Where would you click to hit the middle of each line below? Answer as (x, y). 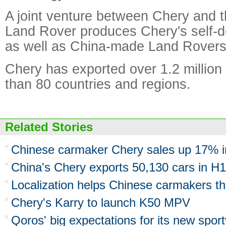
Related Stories (49, 127)
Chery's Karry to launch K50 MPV (101, 203)
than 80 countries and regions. (98, 84)
